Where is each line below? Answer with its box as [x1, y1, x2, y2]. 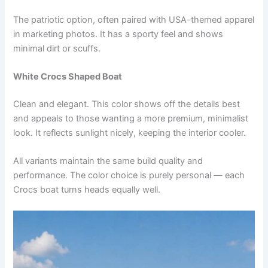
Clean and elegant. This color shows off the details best [13, 98, 240, 109]
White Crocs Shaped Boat [13, 71, 123, 82]
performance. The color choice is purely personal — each [13, 170, 245, 181]
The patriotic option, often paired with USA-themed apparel [13, 14, 255, 25]
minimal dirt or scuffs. [13, 42, 101, 54]
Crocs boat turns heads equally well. [13, 184, 161, 196]
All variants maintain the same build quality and [13, 156, 203, 167]
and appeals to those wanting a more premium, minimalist [13, 112, 249, 124]
